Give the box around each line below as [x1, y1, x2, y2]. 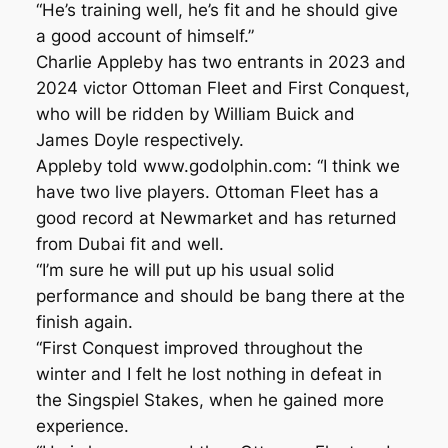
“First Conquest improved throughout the [35, 337, 363, 358]
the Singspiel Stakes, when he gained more [35, 389, 384, 410]
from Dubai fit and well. [35, 233, 224, 254]
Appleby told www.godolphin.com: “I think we [35, 155, 400, 176]
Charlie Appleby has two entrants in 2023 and [35, 51, 406, 72]
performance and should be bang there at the [35, 285, 405, 306]
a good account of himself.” [35, 25, 254, 46]
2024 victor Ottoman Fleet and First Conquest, [35, 77, 410, 98]
